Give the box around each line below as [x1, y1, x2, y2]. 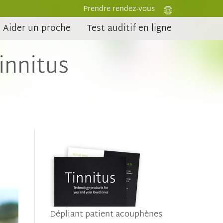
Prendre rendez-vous [83, 3, 155, 15]
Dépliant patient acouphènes [49, 208, 162, 221]
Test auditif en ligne [87, 21, 172, 35]
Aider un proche [3, 21, 71, 35]
